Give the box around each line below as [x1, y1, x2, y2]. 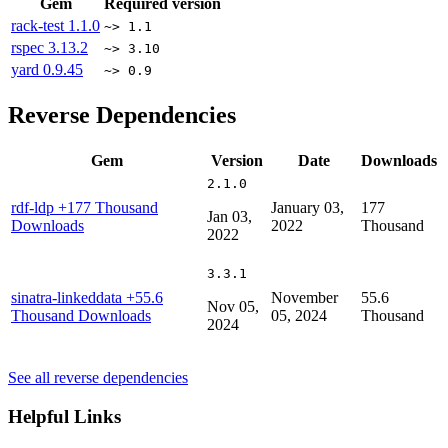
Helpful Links [8, 405, 121, 427]
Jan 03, [207, 207, 252, 225]
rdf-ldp [11, 198, 58, 216]
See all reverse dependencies [8, 368, 188, 386]
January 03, [271, 198, 344, 216]
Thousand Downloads [11, 306, 151, 324]
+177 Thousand [58, 198, 158, 216]
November [271, 288, 338, 306]
